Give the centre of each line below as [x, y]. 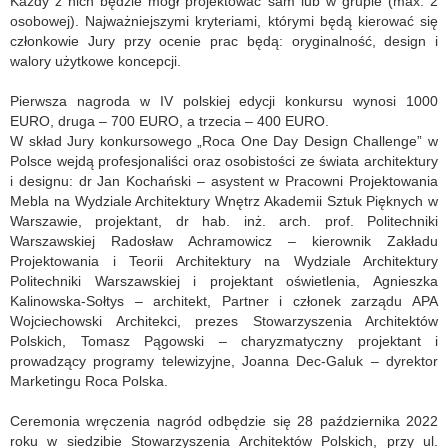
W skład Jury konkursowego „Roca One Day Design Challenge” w [224, 141]
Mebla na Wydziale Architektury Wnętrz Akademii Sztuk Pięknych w [224, 201]
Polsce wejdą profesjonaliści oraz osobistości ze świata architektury [224, 161]
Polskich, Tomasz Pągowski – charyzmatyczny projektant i [224, 341]
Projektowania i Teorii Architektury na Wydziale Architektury [224, 261]
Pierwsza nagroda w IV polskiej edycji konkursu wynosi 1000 [224, 101]
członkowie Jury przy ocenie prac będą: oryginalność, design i [224, 41]
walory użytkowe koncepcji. [95, 61]
